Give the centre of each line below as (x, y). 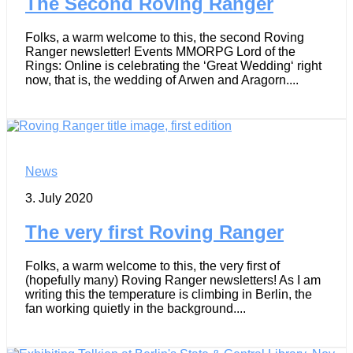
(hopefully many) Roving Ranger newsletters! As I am (173, 280)
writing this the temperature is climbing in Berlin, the (169, 294)
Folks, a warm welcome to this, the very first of (152, 266)
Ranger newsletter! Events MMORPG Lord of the (160, 51)
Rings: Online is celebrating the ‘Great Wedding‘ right (173, 65)
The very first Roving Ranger (154, 232)
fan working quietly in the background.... (136, 308)
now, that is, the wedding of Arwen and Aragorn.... (162, 80)
